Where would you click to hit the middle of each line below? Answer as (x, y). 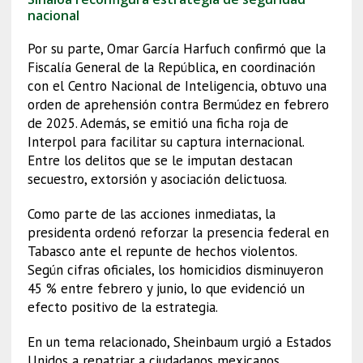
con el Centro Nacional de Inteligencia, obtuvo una (177, 85)
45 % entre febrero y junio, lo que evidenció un (166, 288)
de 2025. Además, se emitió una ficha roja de (158, 123)
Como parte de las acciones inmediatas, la (151, 214)
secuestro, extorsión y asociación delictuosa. (157, 179)
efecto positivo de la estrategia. (122, 307)
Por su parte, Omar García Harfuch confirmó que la (176, 48)
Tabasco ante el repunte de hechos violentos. (162, 251)
